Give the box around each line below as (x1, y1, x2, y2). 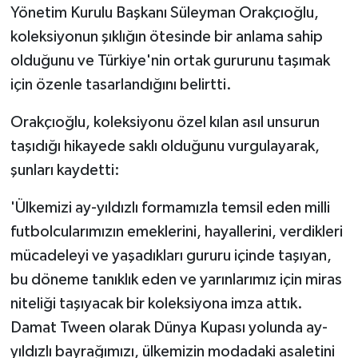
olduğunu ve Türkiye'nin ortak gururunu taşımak (10, 53, 330, 70)
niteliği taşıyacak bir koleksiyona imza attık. (10, 296, 303, 312)
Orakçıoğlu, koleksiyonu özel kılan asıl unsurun (10, 114, 320, 131)
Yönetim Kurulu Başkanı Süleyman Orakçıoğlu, (10, 5, 319, 22)
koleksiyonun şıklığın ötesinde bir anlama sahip (10, 29, 323, 46)
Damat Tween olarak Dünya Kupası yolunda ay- (10, 320, 328, 336)
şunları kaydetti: (10, 162, 120, 179)
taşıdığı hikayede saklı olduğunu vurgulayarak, (10, 138, 320, 155)
